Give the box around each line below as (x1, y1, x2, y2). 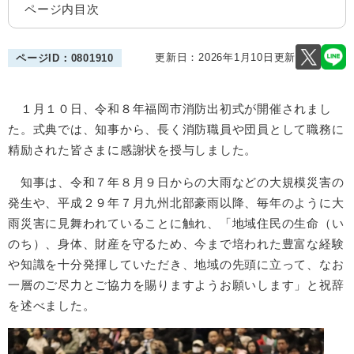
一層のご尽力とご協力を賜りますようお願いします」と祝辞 (8, 278, 345, 292)
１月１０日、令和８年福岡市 (20, 102, 183, 115)
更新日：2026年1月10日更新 (155, 51, 296, 63)
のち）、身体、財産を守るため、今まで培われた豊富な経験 (8, 237, 345, 250)
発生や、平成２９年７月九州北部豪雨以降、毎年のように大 (8, 196, 345, 209)
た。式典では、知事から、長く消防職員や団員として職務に (8, 122, 345, 136)
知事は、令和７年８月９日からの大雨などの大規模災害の (8, 175, 345, 189)
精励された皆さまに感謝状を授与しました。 (8, 143, 257, 156)
